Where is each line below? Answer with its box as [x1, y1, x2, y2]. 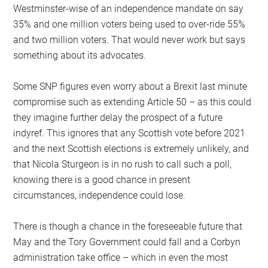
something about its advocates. [13, 49, 147, 61]
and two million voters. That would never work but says [13, 33, 246, 45]
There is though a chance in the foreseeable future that [13, 220, 243, 232]
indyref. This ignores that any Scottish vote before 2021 [13, 127, 246, 139]
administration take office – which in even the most [13, 251, 229, 263]
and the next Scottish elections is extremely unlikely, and [13, 142, 249, 154]
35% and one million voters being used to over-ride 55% [13, 18, 246, 30]
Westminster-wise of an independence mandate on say [13, 2, 244, 14]
